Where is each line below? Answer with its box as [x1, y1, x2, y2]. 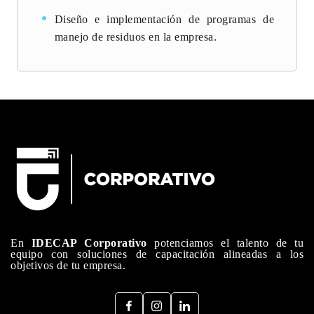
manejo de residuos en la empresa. [54, 31, 217, 43]
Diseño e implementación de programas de [54, 13, 274, 26]
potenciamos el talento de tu [146, 237, 303, 250]
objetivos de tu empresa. [11, 259, 125, 272]
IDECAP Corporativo [31, 237, 147, 250]
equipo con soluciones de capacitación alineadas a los [11, 248, 303, 261]
